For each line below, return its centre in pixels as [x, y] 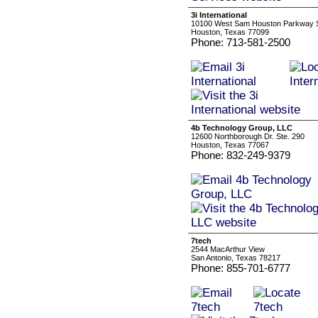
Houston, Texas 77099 [230, 32]
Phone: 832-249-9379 [241, 155]
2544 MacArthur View [228, 249]
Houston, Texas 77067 [230, 145]
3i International [219, 15]
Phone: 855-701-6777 [241, 268]
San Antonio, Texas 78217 [236, 258]
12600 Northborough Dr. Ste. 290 [248, 136]
